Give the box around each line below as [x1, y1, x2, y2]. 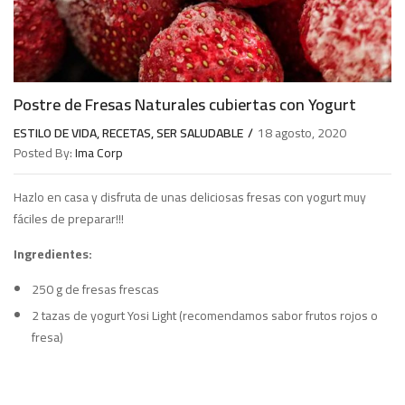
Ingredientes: [14, 242, 92, 267]
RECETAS [102, 121, 151, 146]
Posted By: [14, 141, 72, 165]
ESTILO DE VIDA [14, 121, 97, 146]
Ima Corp [75, 141, 123, 165]
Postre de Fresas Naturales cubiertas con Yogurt [14, 89, 356, 120]
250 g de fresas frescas [32, 278, 159, 302]
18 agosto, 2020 [258, 121, 346, 146]
